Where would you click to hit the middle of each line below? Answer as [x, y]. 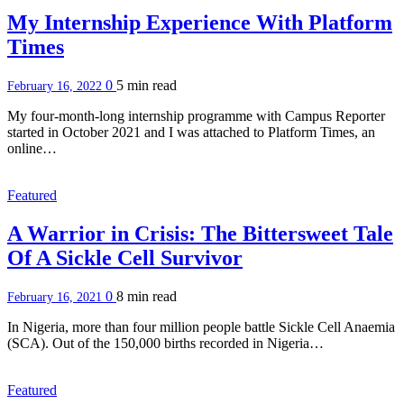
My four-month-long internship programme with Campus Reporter [196, 115]
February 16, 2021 [56, 297]
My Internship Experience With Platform [200, 22]
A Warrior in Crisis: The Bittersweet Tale [200, 233]
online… [32, 148]
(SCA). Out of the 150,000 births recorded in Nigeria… [165, 343]
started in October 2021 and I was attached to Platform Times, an [191, 132]
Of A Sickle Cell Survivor [125, 257]
